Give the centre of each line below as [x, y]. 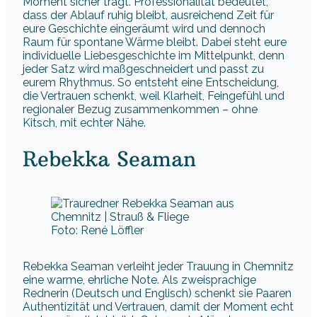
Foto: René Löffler [97, 231]
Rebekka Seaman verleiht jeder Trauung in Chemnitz [158, 267]
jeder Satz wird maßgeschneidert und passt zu [143, 69]
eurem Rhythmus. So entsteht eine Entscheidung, [151, 82]
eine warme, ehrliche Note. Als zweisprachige [139, 280]
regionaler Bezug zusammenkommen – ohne [140, 109]
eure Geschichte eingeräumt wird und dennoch [144, 28]
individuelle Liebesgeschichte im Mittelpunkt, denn [154, 55]
